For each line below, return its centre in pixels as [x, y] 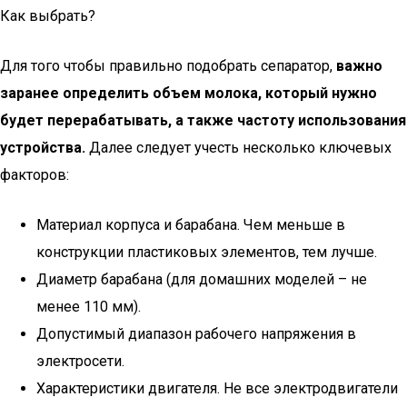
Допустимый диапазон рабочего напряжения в [196, 334]
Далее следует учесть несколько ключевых [238, 148]
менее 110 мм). [89, 307]
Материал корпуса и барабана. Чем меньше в [191, 225]
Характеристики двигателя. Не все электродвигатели [217, 388]
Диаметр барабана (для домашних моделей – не [202, 279]
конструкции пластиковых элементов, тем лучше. [207, 252]
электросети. [80, 361]
